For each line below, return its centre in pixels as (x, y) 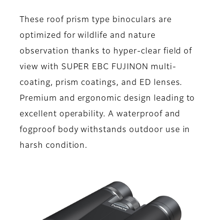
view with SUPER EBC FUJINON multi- (98, 67)
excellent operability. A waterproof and (100, 114)
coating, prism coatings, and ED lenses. (101, 83)
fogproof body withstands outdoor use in (105, 130)
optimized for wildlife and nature (88, 36)
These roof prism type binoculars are (96, 20)
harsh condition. (54, 146)
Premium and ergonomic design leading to (108, 98)
